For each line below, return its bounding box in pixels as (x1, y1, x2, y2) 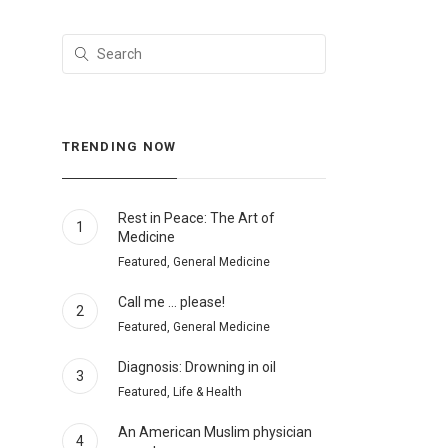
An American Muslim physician (118, 424, 312, 440)
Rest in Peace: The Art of (118, 210, 275, 226)
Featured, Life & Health (118, 385, 242, 399)
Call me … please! (118, 294, 225, 310)
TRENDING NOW (62, 139, 177, 154)
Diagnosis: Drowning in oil (118, 359, 276, 375)
